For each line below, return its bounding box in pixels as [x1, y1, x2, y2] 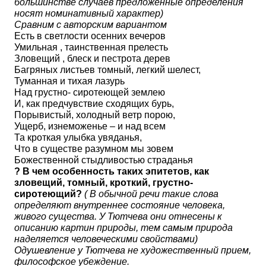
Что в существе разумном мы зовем [14, 144, 173, 154]
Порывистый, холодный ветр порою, [14, 110, 175, 120]
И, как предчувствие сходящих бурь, [14, 99, 174, 109]
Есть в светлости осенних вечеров [14, 31, 166, 41]
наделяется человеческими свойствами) [14, 234, 198, 244]
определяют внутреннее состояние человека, [14, 200, 225, 210]
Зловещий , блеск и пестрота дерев [14, 53, 170, 64]
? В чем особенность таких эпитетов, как [14, 166, 209, 176]
